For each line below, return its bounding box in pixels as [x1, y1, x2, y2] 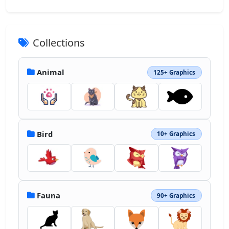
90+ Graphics [157, 191, 196, 199]
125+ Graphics [153, 68, 196, 76]
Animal [37, 67, 64, 78]
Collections [33, 36, 85, 50]
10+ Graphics [157, 130, 196, 138]
